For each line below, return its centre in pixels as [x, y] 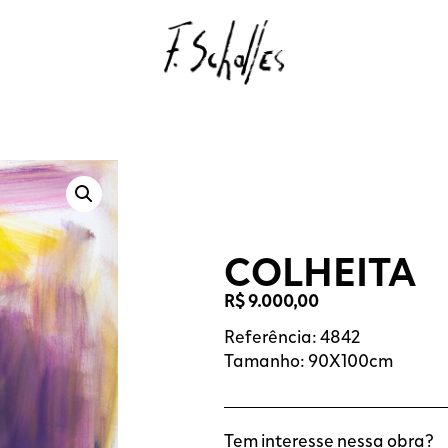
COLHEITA [320, 270]
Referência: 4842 [292, 336]
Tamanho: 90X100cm [308, 360]
